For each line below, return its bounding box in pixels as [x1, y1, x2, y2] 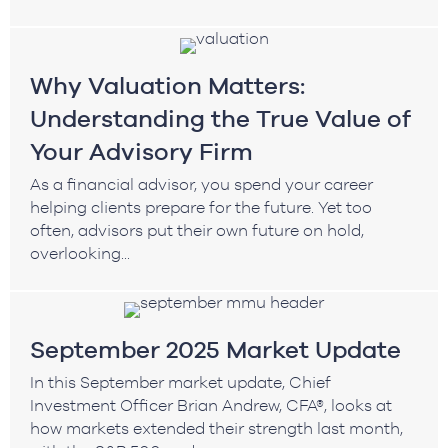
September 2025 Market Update [30, 335, 401, 363]
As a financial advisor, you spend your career [30, 174, 373, 193]
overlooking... [30, 243, 130, 262]
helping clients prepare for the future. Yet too [30, 197, 372, 216]
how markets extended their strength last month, [30, 418, 403, 437]
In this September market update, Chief [30, 372, 331, 391]
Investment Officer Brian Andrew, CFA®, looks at [30, 395, 392, 414]
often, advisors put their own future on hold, [30, 220, 364, 239]
